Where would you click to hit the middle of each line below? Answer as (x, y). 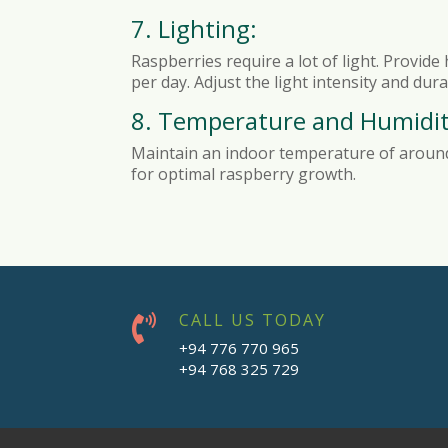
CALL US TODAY (252, 320)
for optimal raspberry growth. (244, 173)
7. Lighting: (194, 28)
